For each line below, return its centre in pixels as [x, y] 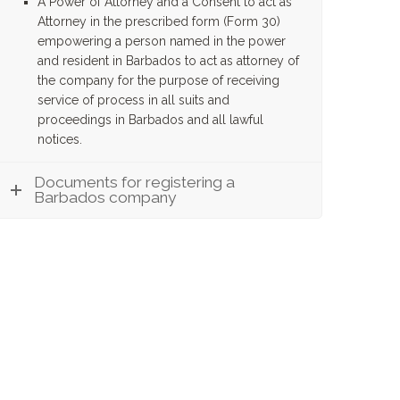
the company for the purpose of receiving [158, 80]
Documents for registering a [134, 182]
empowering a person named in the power [162, 41]
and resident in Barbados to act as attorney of [168, 61]
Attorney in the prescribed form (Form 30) [159, 21]
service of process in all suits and [133, 100]
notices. [60, 139]
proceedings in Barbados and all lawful [150, 120]
